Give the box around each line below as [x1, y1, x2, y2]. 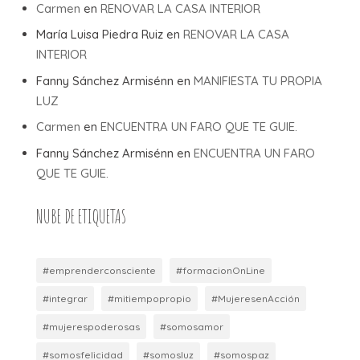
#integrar [42, 292, 88, 305]
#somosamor [159, 320, 223, 333]
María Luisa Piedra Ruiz [35, 27, 163, 43]
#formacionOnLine [175, 264, 265, 276]
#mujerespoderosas [42, 320, 140, 333]
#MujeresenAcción [211, 292, 300, 305]
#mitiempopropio [107, 292, 191, 305]
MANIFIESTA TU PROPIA [193, 72, 322, 88]
